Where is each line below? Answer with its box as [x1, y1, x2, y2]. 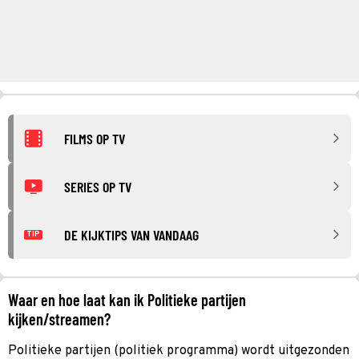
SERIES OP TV [64, 177, 131, 196]
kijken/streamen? [8, 309, 111, 329]
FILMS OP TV [64, 129, 125, 147]
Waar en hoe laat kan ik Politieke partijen [8, 289, 246, 309]
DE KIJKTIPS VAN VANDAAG [64, 225, 199, 244]
